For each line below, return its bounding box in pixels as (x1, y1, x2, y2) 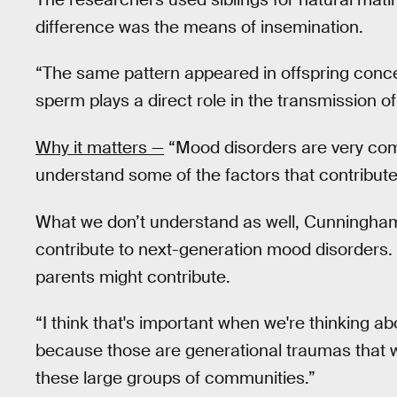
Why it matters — (35, 136, 164, 160)
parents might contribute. (35, 265, 230, 288)
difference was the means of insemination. (35, 15, 363, 38)
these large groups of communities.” (35, 367, 315, 390)
